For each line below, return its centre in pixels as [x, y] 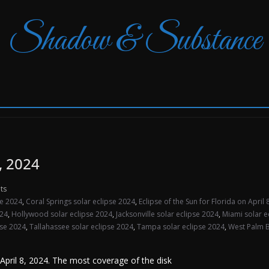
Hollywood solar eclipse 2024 [62, 214]
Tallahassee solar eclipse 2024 [81, 227]
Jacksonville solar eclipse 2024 [167, 214]
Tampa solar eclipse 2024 [181, 227]
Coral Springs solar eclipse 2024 [80, 201]
